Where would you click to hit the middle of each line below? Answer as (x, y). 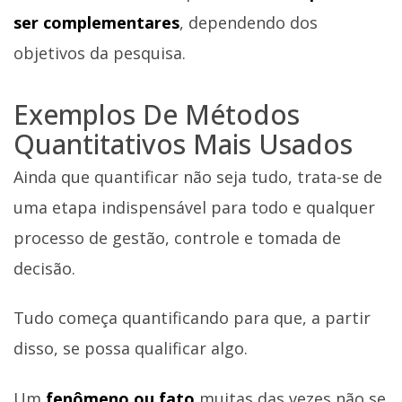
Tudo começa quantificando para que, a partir (192, 318)
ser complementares (96, 23)
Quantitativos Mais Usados (183, 144)
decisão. (44, 268)
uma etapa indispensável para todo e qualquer (194, 207)
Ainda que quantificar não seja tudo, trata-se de (198, 176)
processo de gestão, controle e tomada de (177, 237)
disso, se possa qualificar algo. (131, 349)
